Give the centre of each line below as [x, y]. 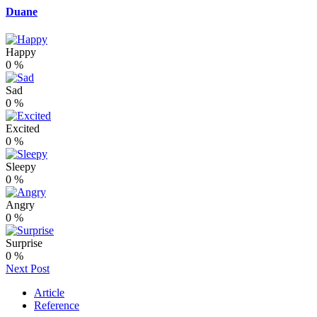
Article [49, 292]
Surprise [24, 243]
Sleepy [21, 166]
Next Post [28, 268]
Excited [23, 128]
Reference [57, 305]
